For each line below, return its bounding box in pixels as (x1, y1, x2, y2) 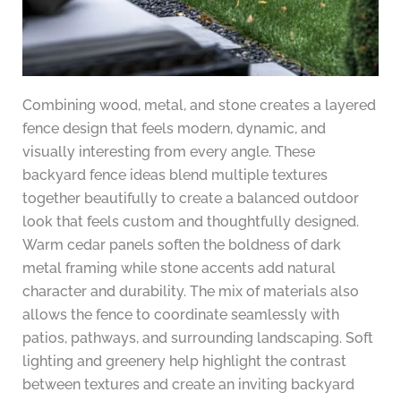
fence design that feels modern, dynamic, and (21, 119, 326, 137)
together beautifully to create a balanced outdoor (21, 189, 359, 207)
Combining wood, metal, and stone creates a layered (21, 96, 376, 114)
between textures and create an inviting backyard (21, 375, 354, 393)
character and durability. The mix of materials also (21, 282, 359, 300)
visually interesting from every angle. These (21, 142, 315, 160)
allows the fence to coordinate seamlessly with (21, 305, 339, 323)
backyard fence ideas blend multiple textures (21, 166, 328, 183)
